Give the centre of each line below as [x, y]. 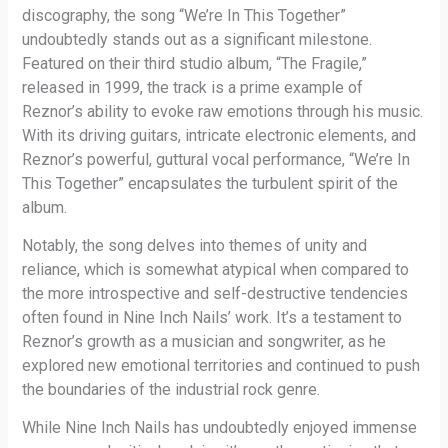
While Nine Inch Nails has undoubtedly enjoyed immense [220, 428]
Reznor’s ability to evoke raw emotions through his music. [223, 111]
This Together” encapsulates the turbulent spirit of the [210, 183]
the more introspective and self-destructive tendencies [215, 294]
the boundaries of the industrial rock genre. [171, 390]
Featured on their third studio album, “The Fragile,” [195, 63]
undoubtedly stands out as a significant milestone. [197, 39]
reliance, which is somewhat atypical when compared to [216, 270]
